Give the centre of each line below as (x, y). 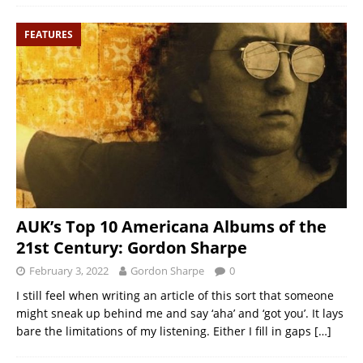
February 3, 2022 (69, 270)
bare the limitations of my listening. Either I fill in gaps (165, 331)
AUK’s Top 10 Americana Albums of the (171, 226)
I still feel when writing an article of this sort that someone (175, 295)
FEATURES (49, 34)
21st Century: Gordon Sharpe (132, 247)
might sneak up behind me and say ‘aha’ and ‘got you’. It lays (180, 313)
